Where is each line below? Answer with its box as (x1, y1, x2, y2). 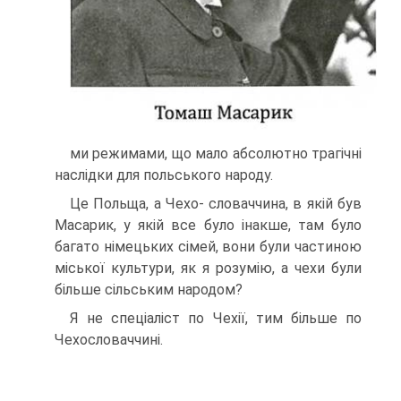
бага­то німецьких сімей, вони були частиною (55, 238, 362, 256)
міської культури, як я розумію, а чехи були (55, 260, 362, 277)
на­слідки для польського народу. (55, 166, 273, 184)
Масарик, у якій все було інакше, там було (55, 217, 362, 235)
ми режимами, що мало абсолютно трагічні (70, 145, 362, 163)
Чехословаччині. (55, 331, 163, 349)
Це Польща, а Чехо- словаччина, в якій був (70, 195, 362, 213)
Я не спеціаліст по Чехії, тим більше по (70, 310, 362, 328)
